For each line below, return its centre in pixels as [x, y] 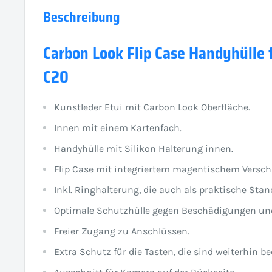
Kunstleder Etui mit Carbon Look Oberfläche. [152, 107]
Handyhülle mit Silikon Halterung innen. [144, 148]
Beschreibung [81, 17]
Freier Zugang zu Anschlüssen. [122, 231]
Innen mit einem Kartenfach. [118, 127]
